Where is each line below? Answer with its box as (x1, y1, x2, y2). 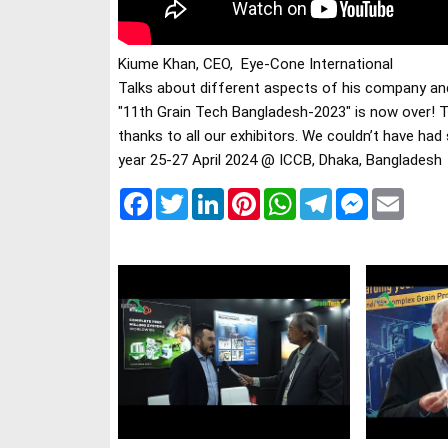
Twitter (188, 188, 235, 204)
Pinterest (260, 188, 319, 204)
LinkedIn (224, 188, 280, 204)
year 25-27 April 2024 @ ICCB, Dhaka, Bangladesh (118, 151, 442, 170)
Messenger (368, 188, 441, 204)
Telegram (332, 188, 391, 204)
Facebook (152, 188, 215, 204)
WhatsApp (296, 188, 365, 204)
